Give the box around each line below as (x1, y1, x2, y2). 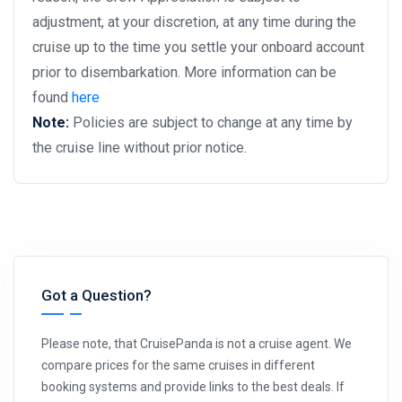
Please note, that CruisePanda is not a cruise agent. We (41, 336, 352, 352)
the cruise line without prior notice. (32, 139, 247, 157)
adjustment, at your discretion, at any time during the (32, 13, 356, 31)
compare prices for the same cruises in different (41, 358, 315, 373)
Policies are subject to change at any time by (73, 114, 353, 132)
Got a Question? (41, 286, 152, 305)
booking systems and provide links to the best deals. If (41, 380, 345, 395)
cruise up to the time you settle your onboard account (32, 39, 364, 57)
